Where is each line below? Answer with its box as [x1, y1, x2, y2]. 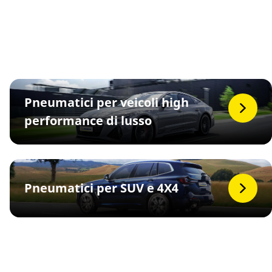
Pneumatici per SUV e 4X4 [24, 180, 178, 196]
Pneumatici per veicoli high [24, 94, 189, 110]
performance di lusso [24, 112, 152, 129]
